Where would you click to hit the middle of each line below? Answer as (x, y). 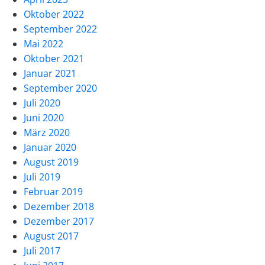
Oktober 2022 (54, 14)
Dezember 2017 (59, 221)
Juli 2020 (42, 103)
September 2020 (60, 88)
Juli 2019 (42, 177)
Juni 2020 (44, 117)
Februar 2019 (53, 191)
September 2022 (60, 29)
